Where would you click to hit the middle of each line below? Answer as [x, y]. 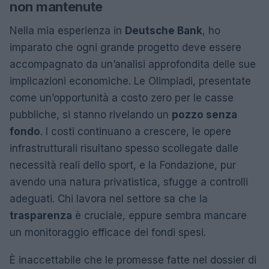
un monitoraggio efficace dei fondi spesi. [108, 232]
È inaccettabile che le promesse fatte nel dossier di [133, 260]
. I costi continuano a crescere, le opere [136, 131]
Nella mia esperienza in [67, 30]
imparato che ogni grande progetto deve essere [125, 47]
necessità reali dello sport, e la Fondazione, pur [123, 165]
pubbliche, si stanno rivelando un [91, 114]
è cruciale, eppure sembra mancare [159, 215]
